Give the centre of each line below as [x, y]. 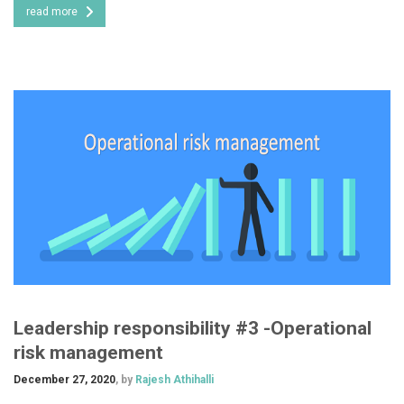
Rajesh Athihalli [173, 380]
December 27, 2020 [64, 380]
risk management [88, 353]
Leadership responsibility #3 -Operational [193, 329]
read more [52, 11]
